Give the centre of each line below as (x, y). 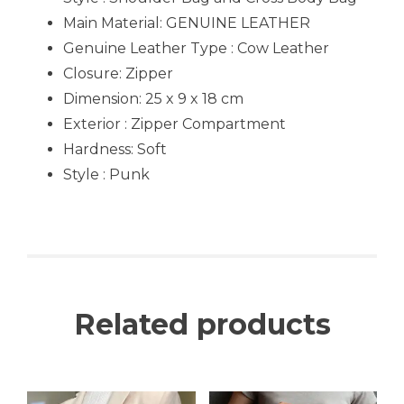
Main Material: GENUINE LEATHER (187, 23)
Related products (202, 324)
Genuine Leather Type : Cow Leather (196, 48)
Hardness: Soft (115, 149)
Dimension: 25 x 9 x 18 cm (153, 98)
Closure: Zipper (118, 73)
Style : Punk (106, 174)
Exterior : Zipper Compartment (174, 124)
